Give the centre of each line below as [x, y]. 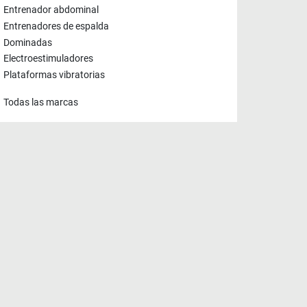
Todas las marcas [41, 103]
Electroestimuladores [48, 59]
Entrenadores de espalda [56, 27]
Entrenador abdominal [51, 10]
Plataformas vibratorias [54, 75]
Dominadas [28, 42]
